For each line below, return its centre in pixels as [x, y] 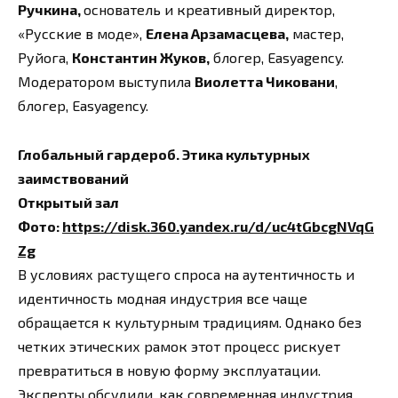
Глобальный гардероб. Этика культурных [164, 154]
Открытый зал [68, 202]
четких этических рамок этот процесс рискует [179, 346]
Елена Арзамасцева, [217, 34]
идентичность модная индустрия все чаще [163, 298]
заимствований [73, 178]
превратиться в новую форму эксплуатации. [169, 370]
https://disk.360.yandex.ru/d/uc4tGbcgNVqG [218, 226]
